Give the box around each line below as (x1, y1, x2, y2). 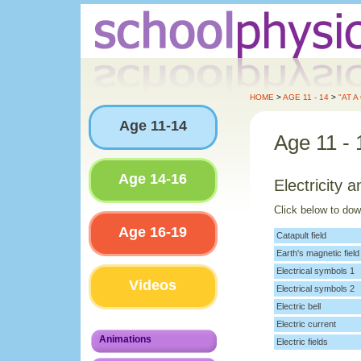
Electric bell (276, 301, 321, 312)
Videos (129, 277, 177, 293)
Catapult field (276, 230, 326, 241)
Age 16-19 (118, 224, 188, 240)
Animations (98, 334, 151, 345)
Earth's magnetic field (276, 248, 359, 259)
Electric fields (276, 337, 328, 347)
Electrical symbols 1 (276, 266, 355, 276)
